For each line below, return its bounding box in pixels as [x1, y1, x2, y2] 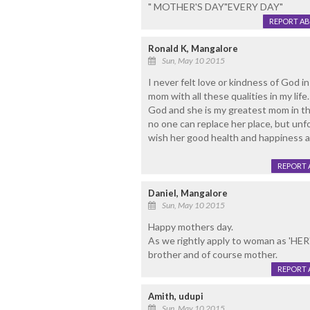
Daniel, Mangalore [147, 188, 228, 199]
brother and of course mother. [147, 248, 277, 261]
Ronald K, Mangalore [147, 43, 238, 55]
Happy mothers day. [147, 221, 233, 233]
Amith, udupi [147, 291, 203, 302]
